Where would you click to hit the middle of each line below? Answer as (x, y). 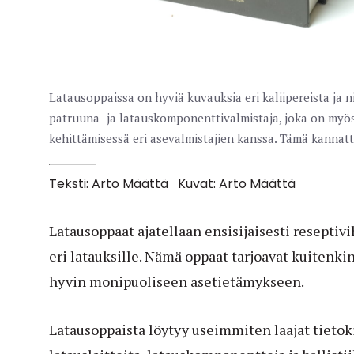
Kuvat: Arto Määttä (236, 184)
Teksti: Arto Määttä (110, 184)
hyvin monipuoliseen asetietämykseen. (177, 282)
